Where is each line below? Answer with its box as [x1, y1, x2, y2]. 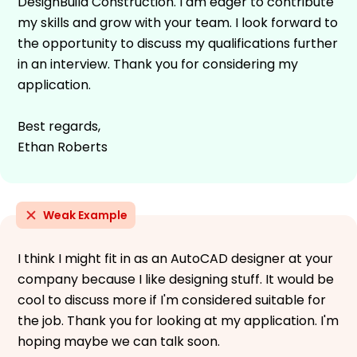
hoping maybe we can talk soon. [18, 331, 220, 351]
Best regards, [18, 116, 100, 135]
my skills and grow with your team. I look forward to [18, 13, 338, 32]
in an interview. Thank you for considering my [18, 54, 298, 73]
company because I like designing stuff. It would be [18, 269, 334, 288]
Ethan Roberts [18, 137, 108, 156]
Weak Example [43, 206, 127, 223]
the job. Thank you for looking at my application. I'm [18, 311, 339, 330]
